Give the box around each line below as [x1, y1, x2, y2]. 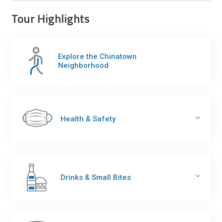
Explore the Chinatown [57, 52, 137, 61]
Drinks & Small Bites [60, 172, 131, 182]
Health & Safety [60, 114, 116, 124]
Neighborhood [57, 60, 109, 70]
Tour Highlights [11, 9, 90, 27]
